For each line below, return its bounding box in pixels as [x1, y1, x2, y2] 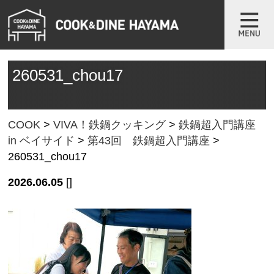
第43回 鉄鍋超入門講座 [87, 134, 210, 147]
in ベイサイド [8, 134, 75, 147]
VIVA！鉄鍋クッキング [53, 118, 166, 131]
